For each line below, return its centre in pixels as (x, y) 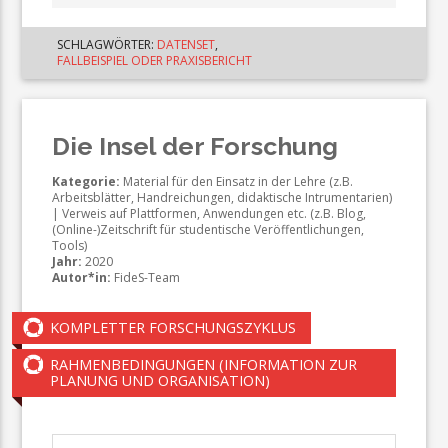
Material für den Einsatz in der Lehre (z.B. (237, 181)
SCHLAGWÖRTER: (107, 44)
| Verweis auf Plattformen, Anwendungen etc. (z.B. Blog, (209, 213)
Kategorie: (86, 181)
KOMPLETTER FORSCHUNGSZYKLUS (173, 327)
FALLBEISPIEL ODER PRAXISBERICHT (155, 60)
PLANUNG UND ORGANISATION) (160, 380)
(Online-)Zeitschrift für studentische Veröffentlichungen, (208, 229)
